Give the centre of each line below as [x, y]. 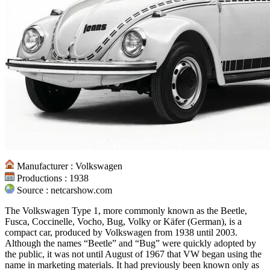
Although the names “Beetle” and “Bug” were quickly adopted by [130, 243]
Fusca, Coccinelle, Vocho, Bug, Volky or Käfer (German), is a [123, 221]
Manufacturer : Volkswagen [68, 166]
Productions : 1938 [52, 178]
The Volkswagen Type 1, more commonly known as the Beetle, [126, 210]
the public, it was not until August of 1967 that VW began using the [133, 254]
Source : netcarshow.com [63, 190]
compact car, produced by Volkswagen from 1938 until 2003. [121, 232]
